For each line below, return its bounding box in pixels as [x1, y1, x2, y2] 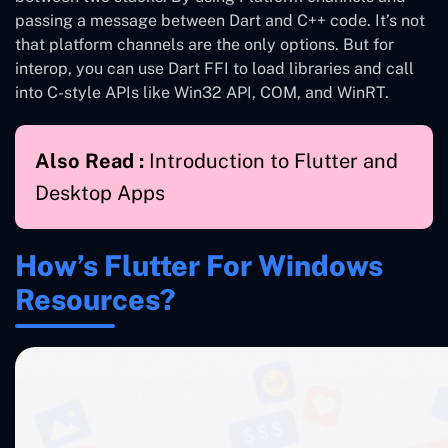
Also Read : [35, 148, 149, 173]
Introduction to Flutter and [149, 148, 398, 173]
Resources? [15, 282, 176, 316]
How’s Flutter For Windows [15, 248, 383, 282]
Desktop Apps [35, 180, 165, 205]
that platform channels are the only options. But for [15, 34, 394, 54]
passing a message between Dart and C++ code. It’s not [15, 10, 425, 30]
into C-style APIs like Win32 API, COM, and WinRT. [15, 82, 389, 102]
